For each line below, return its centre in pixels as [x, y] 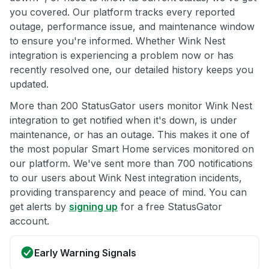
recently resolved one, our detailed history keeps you [131, 70]
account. [29, 221]
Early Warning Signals [85, 253]
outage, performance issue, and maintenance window [132, 27]
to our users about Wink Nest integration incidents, [126, 178]
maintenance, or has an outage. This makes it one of [130, 135]
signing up [93, 207]
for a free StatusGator [170, 207]
